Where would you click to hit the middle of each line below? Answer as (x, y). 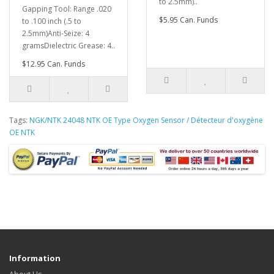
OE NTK (22, 133)
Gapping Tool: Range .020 (67, 9)
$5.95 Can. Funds (188, 20)
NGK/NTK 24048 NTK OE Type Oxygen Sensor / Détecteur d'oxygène (146, 120)
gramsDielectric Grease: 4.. (68, 46)
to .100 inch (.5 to (52, 21)
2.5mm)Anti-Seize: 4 (56, 34)
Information (35, 258)
